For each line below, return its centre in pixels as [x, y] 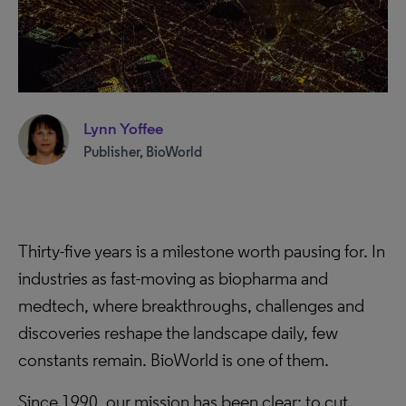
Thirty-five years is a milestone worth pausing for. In [202, 251]
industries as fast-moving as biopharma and [173, 278]
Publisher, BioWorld [143, 151]
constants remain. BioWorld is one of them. [174, 360]
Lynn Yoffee [123, 128]
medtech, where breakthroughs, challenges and [191, 305]
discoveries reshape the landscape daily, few [178, 333]
